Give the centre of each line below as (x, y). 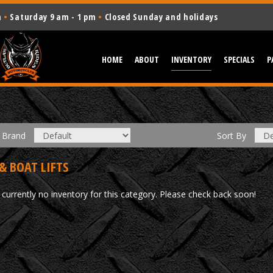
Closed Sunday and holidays (160, 17)
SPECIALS (239, 59)
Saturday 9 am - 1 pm (53, 17)
